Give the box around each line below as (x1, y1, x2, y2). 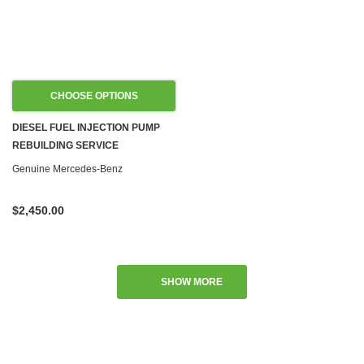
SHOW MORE (161, 276, 223, 288)
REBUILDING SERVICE (12, 140, 119, 151)
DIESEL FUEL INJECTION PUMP (12, 122, 160, 133)
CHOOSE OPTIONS (50, 90, 138, 102)
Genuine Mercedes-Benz (12, 163, 123, 175)
